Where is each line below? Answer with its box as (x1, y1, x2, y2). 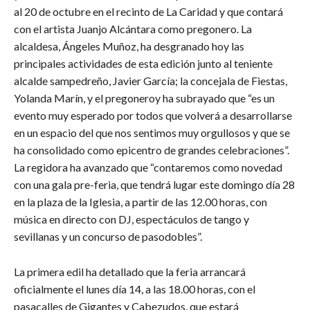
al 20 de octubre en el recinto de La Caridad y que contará (14, 4, 283, 18)
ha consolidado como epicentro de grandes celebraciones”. (14, 143, 289, 156)
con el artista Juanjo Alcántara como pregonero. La (14, 21, 252, 35)
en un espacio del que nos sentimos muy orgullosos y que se (14, 125, 290, 139)
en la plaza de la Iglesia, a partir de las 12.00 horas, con (14, 194, 267, 208)
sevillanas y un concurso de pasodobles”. (14, 229, 202, 243)
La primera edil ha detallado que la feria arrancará (14, 264, 246, 278)
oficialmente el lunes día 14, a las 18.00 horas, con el (14, 282, 255, 295)
